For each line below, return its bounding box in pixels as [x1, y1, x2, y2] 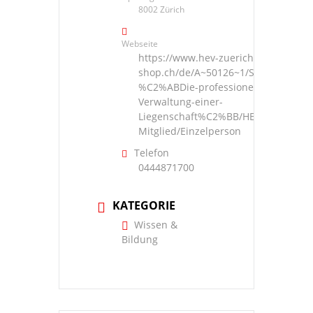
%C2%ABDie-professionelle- [138, 80, 268, 94]
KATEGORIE [112, 198, 175, 214]
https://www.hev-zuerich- [138, 51, 257, 65]
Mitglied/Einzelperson [138, 124, 241, 138]
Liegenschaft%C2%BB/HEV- [138, 110, 264, 124]
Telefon [134, 146, 169, 160]
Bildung [122, 233, 158, 247]
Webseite [122, 38, 158, 50]
